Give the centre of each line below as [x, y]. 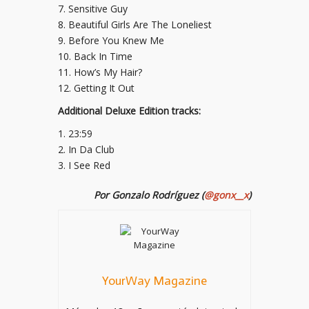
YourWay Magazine [154, 281]
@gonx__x [226, 195]
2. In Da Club [86, 149]
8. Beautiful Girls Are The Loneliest [135, 24]
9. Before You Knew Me [111, 40]
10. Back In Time [95, 56]
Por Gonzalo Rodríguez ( [149, 195]
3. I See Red [84, 165]
